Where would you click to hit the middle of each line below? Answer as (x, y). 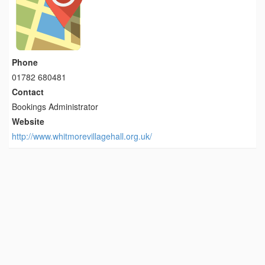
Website (28, 122)
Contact (28, 92)
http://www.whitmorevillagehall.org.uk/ (82, 136)
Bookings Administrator (55, 107)
